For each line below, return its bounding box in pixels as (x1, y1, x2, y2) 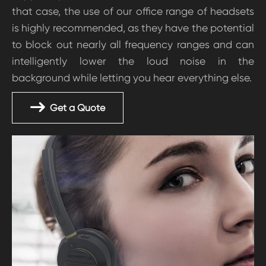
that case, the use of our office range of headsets (12, 5, 254, 17)
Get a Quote (47, 102, 105, 113)
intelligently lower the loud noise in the (12, 55, 254, 67)
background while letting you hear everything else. (12, 72, 252, 84)
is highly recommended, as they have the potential (12, 22, 254, 34)
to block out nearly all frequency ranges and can (12, 39, 254, 50)
